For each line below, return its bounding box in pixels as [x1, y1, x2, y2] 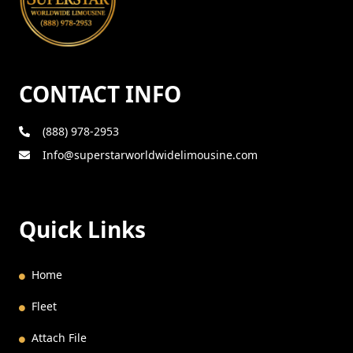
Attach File [32, 329, 87, 345]
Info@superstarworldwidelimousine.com [43, 147, 258, 162]
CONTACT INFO [19, 78, 181, 109]
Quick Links [19, 214, 146, 244]
